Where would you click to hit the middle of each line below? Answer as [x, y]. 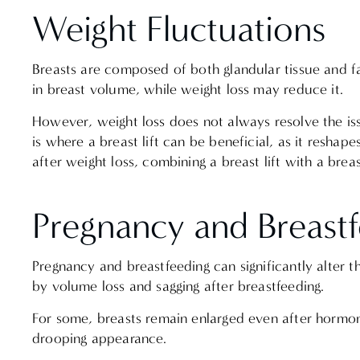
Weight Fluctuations [183, 30]
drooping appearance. [102, 339]
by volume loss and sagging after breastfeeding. [180, 287]
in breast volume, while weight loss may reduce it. [190, 90]
